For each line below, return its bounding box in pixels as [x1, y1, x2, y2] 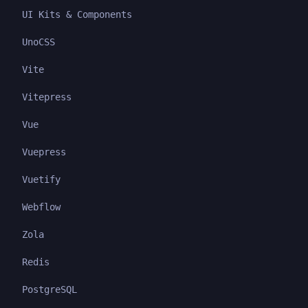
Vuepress [22, 146, 66, 157]
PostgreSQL [22, 284, 77, 295]
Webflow [22, 201, 60, 212]
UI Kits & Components [22, 9, 132, 20]
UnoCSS [22, 36, 55, 47]
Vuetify [22, 174, 60, 185]
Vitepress [22, 91, 71, 102]
